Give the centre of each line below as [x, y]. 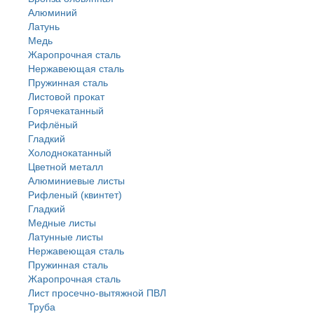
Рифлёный [53, 125]
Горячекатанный [66, 111]
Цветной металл [66, 167]
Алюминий [53, 13]
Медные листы [62, 223]
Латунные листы [66, 237]
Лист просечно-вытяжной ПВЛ [97, 293]
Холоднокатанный [70, 153]
